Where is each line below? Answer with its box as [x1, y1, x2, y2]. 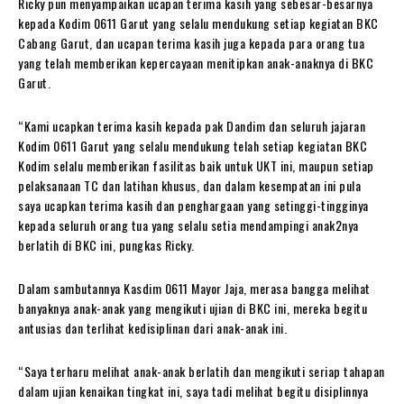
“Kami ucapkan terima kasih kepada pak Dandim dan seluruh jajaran [18, 116, 365, 135]
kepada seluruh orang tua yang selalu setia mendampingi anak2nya [18, 216, 359, 234]
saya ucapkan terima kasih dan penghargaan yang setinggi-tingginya [18, 196, 369, 215]
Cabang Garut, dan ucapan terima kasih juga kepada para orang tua [18, 33, 364, 52]
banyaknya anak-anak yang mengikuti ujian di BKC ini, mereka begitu [18, 298, 367, 317]
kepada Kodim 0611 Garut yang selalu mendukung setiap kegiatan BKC [18, 14, 379, 32]
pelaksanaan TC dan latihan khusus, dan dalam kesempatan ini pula [18, 176, 361, 195]
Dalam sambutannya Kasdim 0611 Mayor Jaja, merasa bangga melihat [18, 279, 371, 298]
